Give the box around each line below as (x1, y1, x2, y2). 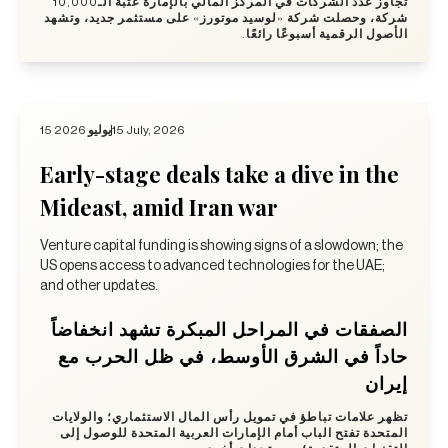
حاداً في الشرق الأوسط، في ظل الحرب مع (58, 343, 408, 368)
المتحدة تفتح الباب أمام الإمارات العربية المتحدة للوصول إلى (60, 426, 408, 439)
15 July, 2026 (112, 123, 185, 136)
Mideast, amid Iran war (40, 191, 278, 222)
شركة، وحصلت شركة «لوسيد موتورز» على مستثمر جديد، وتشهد (44, 11, 408, 24)
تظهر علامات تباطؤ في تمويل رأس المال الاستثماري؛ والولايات (52, 410, 408, 423)
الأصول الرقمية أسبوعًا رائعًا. (242, 27, 408, 40)
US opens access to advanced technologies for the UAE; (40, 258, 385, 273)
